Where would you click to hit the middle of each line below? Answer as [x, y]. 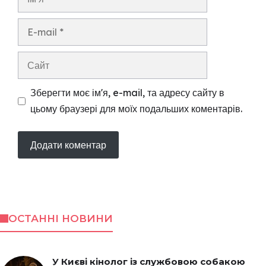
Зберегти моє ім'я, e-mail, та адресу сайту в [127, 93]
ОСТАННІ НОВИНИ [60, 219]
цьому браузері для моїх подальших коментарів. [136, 109]
